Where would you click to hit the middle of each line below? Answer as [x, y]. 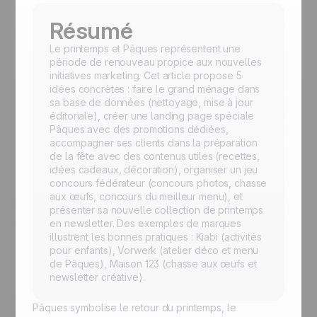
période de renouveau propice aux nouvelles [156, 62]
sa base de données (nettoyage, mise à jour [151, 102]
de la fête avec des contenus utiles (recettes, [155, 156]
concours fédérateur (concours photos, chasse [158, 183]
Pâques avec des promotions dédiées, [139, 129]
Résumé [91, 31]
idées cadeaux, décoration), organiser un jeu [154, 169]
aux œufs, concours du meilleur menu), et [146, 196]
